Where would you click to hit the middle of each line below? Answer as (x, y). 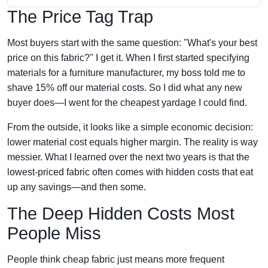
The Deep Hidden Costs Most (121, 214)
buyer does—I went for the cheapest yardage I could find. (127, 103)
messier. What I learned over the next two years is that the (128, 157)
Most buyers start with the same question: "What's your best (132, 43)
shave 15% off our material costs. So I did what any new (125, 88)
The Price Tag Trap (80, 17)
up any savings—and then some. (77, 187)
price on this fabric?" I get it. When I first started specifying (128, 58)
